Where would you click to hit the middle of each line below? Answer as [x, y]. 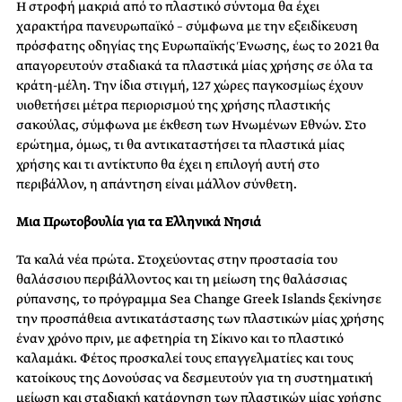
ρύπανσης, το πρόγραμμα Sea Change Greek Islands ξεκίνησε [199, 298]
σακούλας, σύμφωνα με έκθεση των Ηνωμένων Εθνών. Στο [191, 124]
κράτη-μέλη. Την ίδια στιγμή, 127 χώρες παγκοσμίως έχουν [190, 85]
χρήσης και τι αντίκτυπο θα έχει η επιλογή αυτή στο [168, 164]
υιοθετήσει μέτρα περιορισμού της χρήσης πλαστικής [173, 105]
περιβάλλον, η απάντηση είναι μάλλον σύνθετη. [157, 184]
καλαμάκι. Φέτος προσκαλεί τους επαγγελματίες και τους [185, 358]
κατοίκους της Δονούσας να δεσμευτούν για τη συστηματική [195, 377]
